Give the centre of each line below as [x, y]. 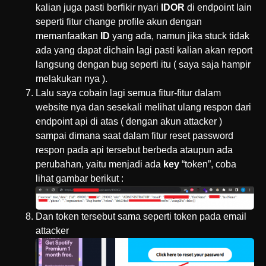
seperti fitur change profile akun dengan [119, 21]
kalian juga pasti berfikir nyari [98, 7]
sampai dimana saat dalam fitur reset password [134, 135]
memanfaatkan [68, 36]
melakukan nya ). [72, 78]
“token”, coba [209, 164]
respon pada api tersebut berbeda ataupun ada [134, 150]
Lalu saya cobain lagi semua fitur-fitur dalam [128, 93]
